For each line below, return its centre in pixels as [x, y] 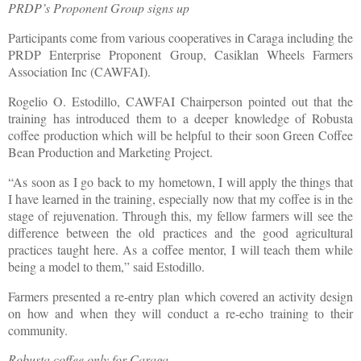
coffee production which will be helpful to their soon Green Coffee [180, 135]
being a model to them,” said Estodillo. [116, 266]
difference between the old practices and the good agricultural [180, 232]
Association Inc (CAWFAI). [85, 72]
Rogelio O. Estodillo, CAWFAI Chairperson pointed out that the [180, 101]
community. [40, 330]
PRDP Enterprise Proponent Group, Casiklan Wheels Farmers [180, 55]
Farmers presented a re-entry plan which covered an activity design [180, 296]
